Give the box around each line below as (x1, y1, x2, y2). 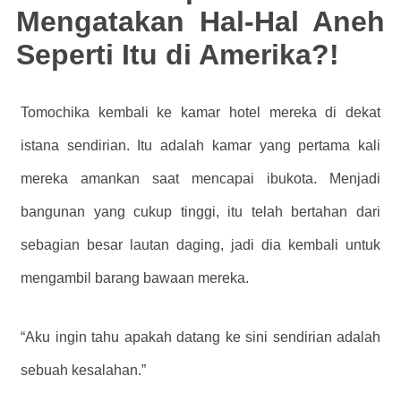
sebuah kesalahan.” (21, 362, 146, 378)
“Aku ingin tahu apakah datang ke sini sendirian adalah (21, 328, 380, 345)
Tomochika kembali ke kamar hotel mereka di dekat (21, 104, 380, 120)
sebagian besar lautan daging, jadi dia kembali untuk (21, 236, 380, 252)
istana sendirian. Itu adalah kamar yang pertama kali (21, 137, 380, 153)
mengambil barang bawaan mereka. (21, 269, 249, 286)
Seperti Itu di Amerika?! (16, 38, 339, 72)
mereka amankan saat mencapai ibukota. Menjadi (21, 170, 380, 186)
